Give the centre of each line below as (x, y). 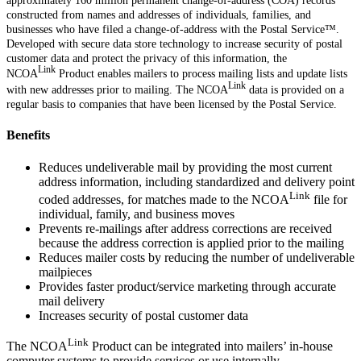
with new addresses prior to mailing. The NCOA (117, 90)
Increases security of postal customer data (143, 315)
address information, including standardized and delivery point (197, 181)
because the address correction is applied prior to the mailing (191, 243)
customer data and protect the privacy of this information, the (147, 58)
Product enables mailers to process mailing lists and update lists (201, 74)
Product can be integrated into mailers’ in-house (211, 346)
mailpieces (65, 272)
